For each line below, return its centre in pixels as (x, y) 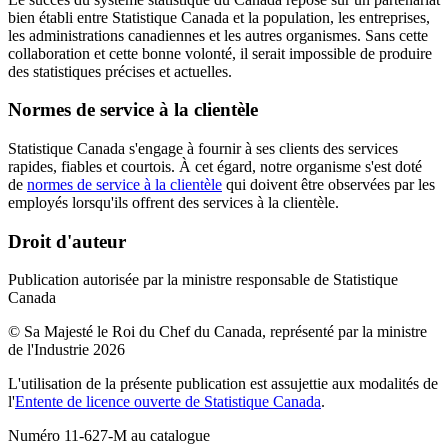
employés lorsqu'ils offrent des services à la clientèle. (173, 203)
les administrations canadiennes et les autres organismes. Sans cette (218, 35)
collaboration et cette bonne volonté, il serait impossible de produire (220, 53)
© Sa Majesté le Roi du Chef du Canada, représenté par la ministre (217, 332)
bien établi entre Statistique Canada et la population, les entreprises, (219, 17)
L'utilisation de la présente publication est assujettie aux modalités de (223, 384)
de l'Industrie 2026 (66, 350)
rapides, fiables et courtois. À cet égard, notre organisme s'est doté (215, 167)
